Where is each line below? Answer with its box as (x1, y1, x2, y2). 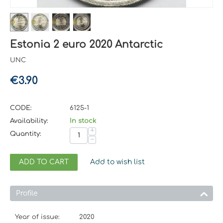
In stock (70, 117, 96, 124)
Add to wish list (90, 158, 145, 166)
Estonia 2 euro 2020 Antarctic (10, 38, 163, 50)
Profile (16, 189, 38, 197)
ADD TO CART (19, 158, 69, 166)
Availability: (10, 117, 48, 124)
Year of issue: (15, 213, 60, 221)
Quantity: (10, 130, 41, 137)
